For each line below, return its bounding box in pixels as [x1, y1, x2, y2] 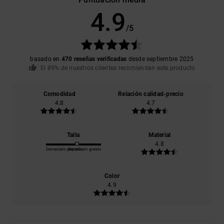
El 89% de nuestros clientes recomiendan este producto [40, 64, 195, 72]
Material [148, 131, 171, 138]
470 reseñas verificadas [61, 55, 127, 63]
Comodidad [43, 90, 75, 97]
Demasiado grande [67, 146, 101, 151]
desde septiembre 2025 [126, 55, 194, 63]
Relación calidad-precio [118, 90, 183, 97]
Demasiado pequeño [45, 146, 82, 151]
